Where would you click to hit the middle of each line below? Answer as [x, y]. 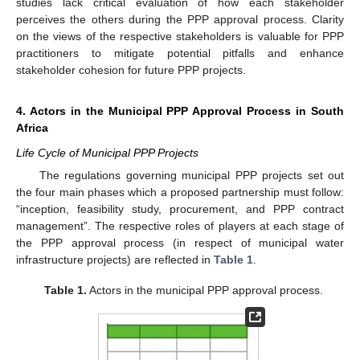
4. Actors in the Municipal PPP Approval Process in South [180, 111]
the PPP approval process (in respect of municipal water [180, 243]
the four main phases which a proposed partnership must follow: [180, 192]
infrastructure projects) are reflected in [115, 260]
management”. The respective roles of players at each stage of [180, 226]
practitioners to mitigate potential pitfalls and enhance [180, 53]
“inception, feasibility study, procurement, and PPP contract [180, 209]
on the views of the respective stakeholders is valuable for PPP [180, 37]
